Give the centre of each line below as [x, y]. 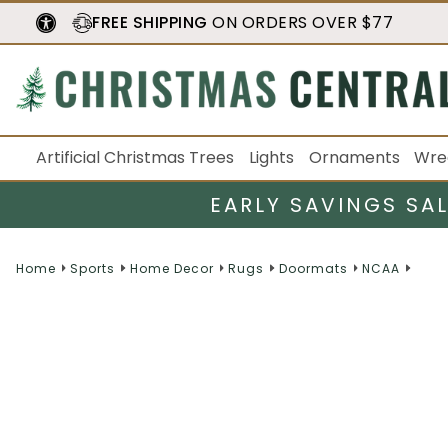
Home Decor [171, 268]
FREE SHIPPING [150, 22]
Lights [271, 157]
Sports [93, 268]
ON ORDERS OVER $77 [300, 22]
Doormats [313, 268]
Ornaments [354, 157]
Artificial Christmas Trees [135, 157]
